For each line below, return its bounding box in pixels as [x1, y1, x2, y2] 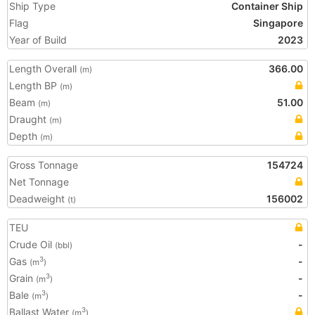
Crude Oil [9, 238, 55, 250]
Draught [9, 113, 49, 125]
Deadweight [9, 193, 67, 205]
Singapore [253, 17, 303, 29]
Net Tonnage [9, 176, 69, 188]
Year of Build [9, 34, 67, 46]
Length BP [9, 79, 60, 91]
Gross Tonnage [9, 159, 78, 171]
